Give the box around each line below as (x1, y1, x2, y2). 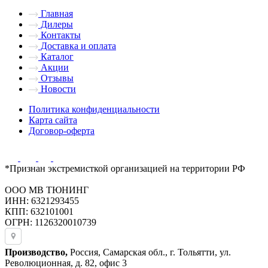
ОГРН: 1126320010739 (5, 217, 96, 228)
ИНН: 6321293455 (5, 196, 79, 206)
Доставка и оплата (38, 41, 116, 51)
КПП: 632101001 (5, 206, 74, 217)
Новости (38, 84, 76, 95)
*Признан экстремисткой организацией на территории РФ (5, 163, 245, 174)
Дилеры (38, 19, 73, 30)
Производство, (5, 247, 68, 258)
